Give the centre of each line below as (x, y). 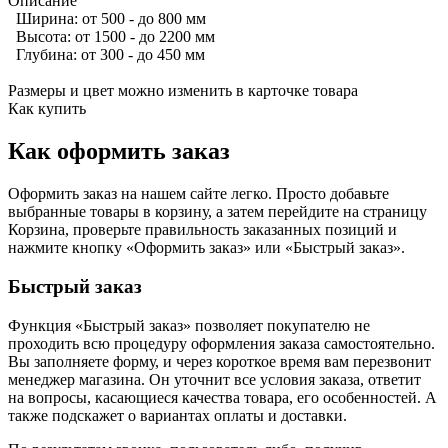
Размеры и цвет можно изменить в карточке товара (183, 91)
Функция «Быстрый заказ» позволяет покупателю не (189, 325)
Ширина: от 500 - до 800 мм (107, 19)
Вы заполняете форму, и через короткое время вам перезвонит (219, 361)
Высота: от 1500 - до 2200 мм (111, 37)
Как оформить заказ (119, 151)
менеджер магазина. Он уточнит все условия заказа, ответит (214, 379)
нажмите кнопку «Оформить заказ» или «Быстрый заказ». (206, 248)
